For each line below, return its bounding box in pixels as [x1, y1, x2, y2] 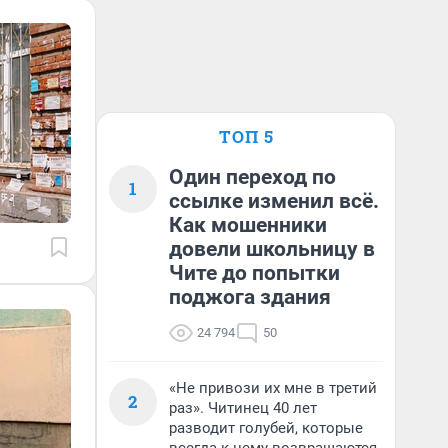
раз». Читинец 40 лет [169, 399, 317, 417]
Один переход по [169, 165, 336, 189]
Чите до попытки [169, 261, 340, 285]
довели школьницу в [169, 237, 375, 261]
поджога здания [169, 285, 331, 309]
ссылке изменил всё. [169, 189, 379, 213]
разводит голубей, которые [169, 419, 363, 437]
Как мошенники [169, 213, 327, 237]
